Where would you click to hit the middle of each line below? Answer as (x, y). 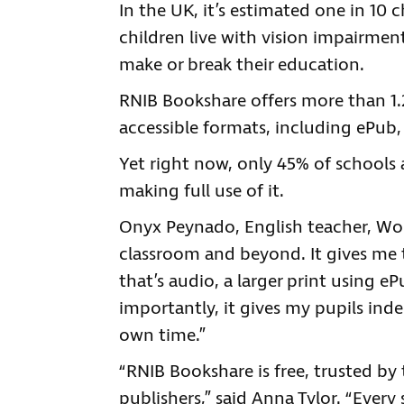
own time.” (162, 336)
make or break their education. (242, 65)
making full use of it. (202, 192)
